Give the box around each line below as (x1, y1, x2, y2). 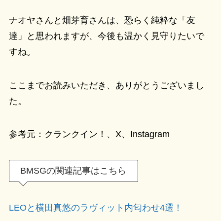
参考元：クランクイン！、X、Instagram (8, 129, 170, 140)
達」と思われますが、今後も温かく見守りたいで (8, 31, 204, 41)
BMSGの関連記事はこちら (20, 166, 127, 176)
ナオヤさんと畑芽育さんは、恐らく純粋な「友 (8, 15, 195, 25)
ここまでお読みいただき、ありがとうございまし (8, 80, 204, 90)
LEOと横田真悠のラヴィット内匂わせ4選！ (8, 203, 183, 213)
